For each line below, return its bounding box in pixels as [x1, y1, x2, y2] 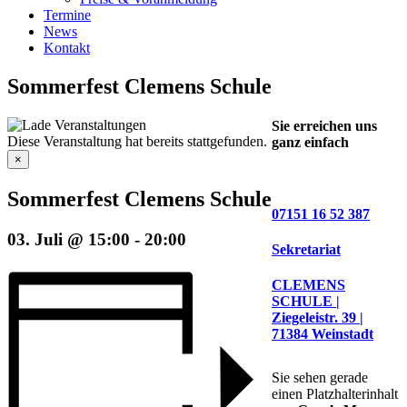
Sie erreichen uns [272, 118, 377, 134]
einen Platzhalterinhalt [272, 386, 398, 402]
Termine [44, 7, 91, 23]
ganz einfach [272, 134, 349, 151]
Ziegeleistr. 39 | [272, 310, 363, 326]
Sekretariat [272, 241, 341, 257]
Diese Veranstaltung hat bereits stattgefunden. [7, 133, 267, 149]
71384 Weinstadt [272, 326, 373, 342]
